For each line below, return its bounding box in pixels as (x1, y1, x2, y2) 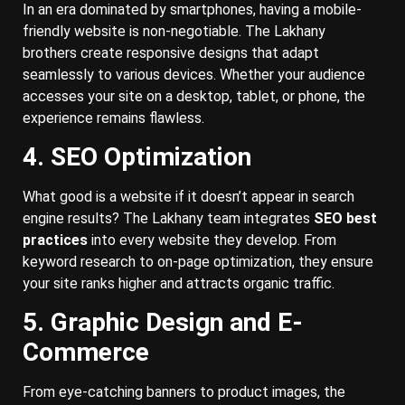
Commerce (23, 337, 149, 368)
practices (23, 231, 88, 249)
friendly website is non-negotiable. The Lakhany (23, 22, 325, 40)
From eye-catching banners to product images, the (23, 383, 345, 401)
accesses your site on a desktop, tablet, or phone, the (23, 87, 365, 105)
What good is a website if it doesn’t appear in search (23, 187, 354, 205)
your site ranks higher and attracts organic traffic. (23, 274, 334, 292)
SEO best (314, 209, 377, 227)
